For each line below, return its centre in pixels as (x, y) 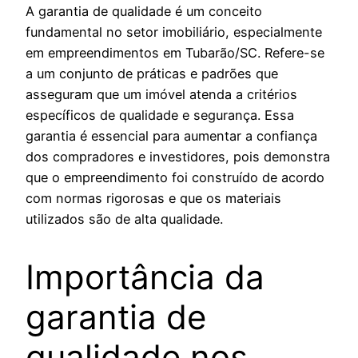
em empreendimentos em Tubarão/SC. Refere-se (175, 52)
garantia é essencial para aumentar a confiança (171, 135)
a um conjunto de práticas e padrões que (152, 73)
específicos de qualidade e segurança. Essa (160, 115)
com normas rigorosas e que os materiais (153, 198)
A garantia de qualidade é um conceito (144, 11)
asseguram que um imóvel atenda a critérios (161, 94)
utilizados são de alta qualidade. (124, 219)
